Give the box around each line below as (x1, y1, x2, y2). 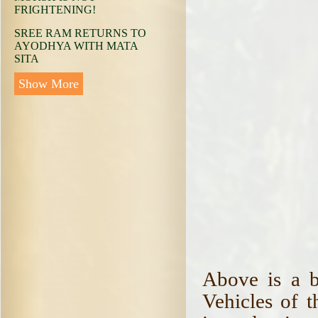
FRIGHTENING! (14, 4, 96, 16)
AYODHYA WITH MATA (14, 40, 138, 52)
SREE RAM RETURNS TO (14, 27, 146, 39)
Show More (18, 77, 79, 91)
